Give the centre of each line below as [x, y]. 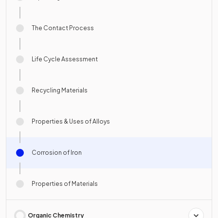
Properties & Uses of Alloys [71, 122]
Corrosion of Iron [57, 153]
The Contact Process [63, 28]
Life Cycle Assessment [65, 59]
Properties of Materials [65, 184]
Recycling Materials [60, 91]
